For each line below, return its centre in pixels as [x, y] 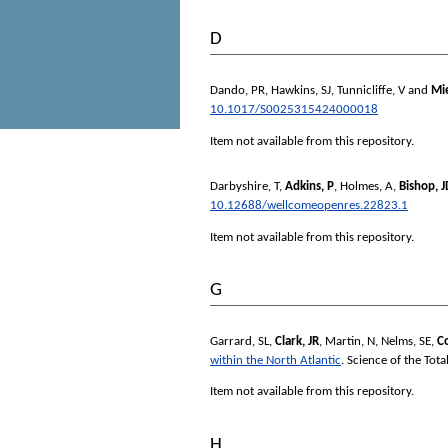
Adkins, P [309, 186]
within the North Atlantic [275, 360]
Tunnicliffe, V [371, 90]
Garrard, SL [239, 341]
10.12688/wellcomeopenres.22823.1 [309, 205]
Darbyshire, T [244, 186]
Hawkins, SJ [301, 90]
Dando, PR [237, 90]
